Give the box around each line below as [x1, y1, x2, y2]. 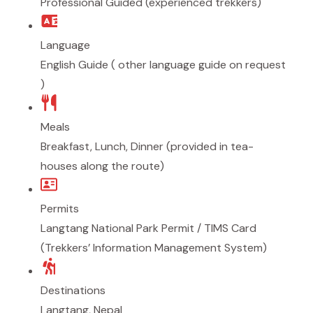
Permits [41, 201, 79, 216]
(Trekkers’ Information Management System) [41, 240, 267, 255]
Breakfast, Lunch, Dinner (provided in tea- [41, 139, 254, 154]
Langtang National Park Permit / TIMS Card [41, 221, 256, 235]
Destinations [41, 283, 105, 298]
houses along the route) [41, 159, 164, 173]
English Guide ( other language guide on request [41, 57, 286, 72]
